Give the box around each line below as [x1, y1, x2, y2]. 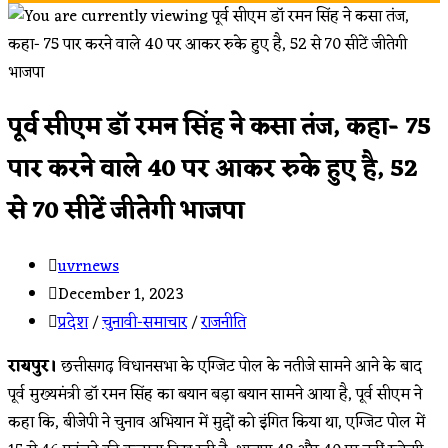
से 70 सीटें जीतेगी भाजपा [8, 190, 244, 233]
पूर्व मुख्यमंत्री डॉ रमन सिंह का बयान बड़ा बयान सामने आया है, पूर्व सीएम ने [8, 380, 422, 409]
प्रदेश [58, 308, 88, 337]
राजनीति [201, 308, 246, 337]
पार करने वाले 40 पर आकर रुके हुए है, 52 [8, 148, 418, 191]
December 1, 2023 [58, 280, 184, 309]
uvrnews [58, 252, 119, 281]
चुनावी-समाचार [102, 308, 187, 337]
